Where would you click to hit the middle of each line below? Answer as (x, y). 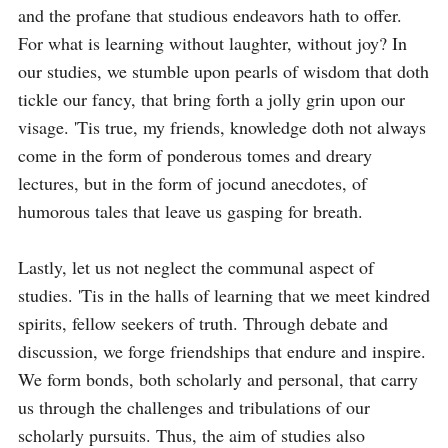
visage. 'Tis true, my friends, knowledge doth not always (222, 127)
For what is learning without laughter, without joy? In (212, 43)
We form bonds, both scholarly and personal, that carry (218, 379)
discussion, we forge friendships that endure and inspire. (222, 351)
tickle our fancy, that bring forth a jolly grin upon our (211, 99)
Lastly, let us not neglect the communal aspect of (196, 267)
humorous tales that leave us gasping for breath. (190, 211)
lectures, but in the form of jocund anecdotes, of (192, 183)
